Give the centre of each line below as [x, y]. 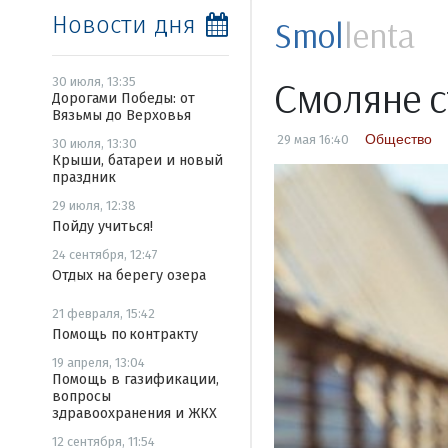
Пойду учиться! [102, 226]
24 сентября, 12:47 [105, 254]
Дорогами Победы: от [123, 98]
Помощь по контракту [125, 334]
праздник [84, 177]
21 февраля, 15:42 [103, 313]
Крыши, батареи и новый [137, 160]
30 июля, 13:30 [94, 143]
